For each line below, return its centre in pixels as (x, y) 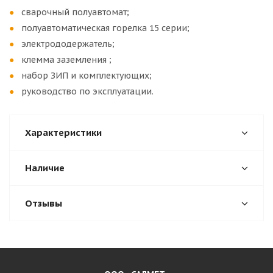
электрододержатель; (68, 44)
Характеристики (63, 133)
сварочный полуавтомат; (75, 12)
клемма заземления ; (66, 60)
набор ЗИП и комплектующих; (87, 76)
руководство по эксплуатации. (87, 91)
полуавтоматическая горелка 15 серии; (105, 28)
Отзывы (44, 203)
